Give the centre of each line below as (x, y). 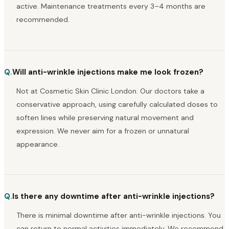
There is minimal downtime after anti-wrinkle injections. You (119, 215)
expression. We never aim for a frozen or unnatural (103, 131)
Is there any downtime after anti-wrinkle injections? (113, 196)
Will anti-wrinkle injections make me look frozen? (108, 72)
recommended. (43, 20)
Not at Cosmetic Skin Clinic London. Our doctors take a (110, 91)
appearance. (38, 144)
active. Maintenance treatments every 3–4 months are (111, 6)
